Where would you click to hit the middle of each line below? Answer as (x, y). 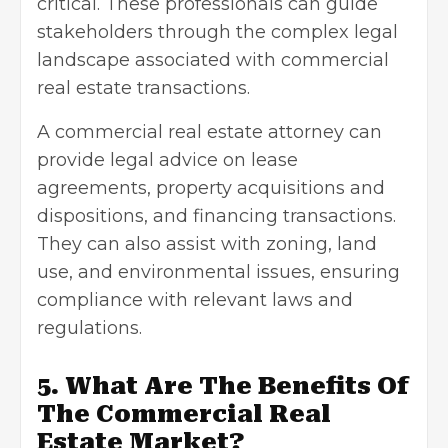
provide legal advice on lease (167, 159)
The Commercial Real (184, 413)
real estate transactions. (143, 87)
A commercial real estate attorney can (209, 131)
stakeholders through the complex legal (217, 31)
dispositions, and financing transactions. (216, 215)
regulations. (89, 327)
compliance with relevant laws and (195, 299)
